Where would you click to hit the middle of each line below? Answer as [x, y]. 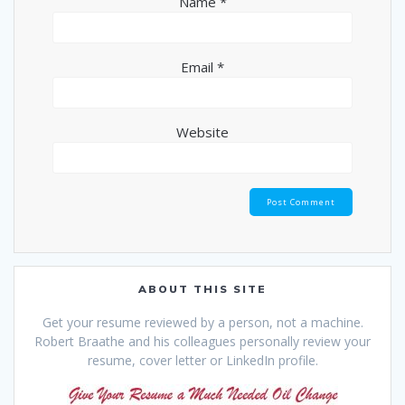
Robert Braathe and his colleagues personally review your [202, 342]
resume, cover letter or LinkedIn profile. [202, 361]
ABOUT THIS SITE [202, 289]
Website [202, 132]
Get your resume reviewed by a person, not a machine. [202, 323]
